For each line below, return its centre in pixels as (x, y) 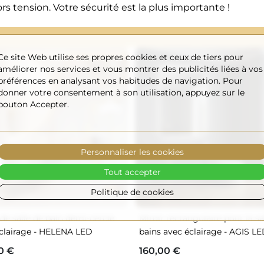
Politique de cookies (132, 192)
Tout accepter (132, 171)
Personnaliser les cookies (132, 151)
